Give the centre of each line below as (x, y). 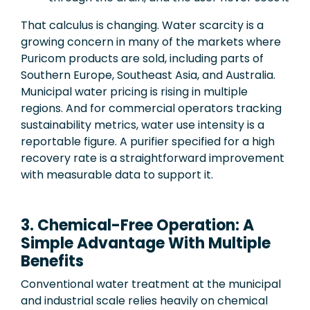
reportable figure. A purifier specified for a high (148, 141)
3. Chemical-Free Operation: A (137, 225)
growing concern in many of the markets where (151, 42)
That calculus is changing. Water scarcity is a (142, 25)
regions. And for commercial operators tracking (151, 108)
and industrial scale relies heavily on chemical (144, 300)
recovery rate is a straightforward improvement (153, 158)
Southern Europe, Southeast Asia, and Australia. (148, 75)
